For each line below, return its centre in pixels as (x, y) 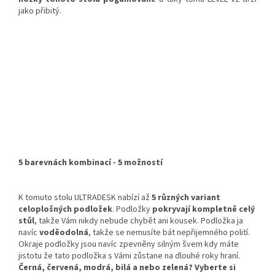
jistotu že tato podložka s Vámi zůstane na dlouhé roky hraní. (129, 256)
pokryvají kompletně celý (203, 210)
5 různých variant (186, 198)
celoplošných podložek (65, 210)
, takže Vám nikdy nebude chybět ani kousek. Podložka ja (139, 221)
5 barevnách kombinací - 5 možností (91, 163)
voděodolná (64, 233)
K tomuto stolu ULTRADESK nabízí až (85, 198)
